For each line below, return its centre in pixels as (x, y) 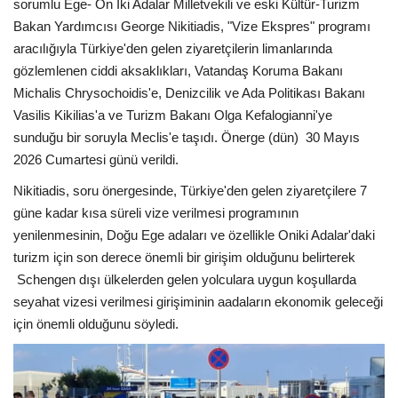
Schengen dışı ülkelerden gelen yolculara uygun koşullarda (187, 280)
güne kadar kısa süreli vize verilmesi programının (156, 213)
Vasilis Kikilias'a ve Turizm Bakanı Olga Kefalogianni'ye (173, 115)
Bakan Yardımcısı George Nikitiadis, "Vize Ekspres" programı (192, 27)
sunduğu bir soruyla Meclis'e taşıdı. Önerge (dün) (158, 138)
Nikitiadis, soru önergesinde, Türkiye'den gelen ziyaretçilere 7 (190, 191)
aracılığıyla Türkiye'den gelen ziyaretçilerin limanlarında (173, 49)
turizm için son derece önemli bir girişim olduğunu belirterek (184, 258)
